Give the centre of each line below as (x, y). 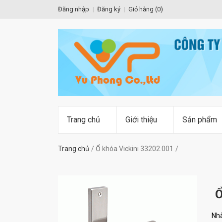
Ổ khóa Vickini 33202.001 (135, 149)
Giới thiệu (141, 120)
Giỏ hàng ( (143, 9)
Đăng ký (109, 9)
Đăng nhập (74, 9)
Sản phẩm (200, 120)
